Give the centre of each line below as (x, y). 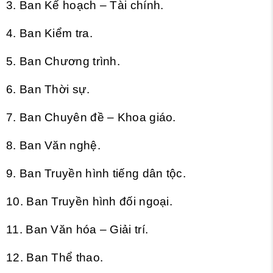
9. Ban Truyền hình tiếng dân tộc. (96, 173)
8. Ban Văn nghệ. (53, 145)
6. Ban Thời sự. (48, 89)
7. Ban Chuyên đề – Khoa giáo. (91, 117)
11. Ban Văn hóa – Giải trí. (77, 229)
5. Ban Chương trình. (63, 61)
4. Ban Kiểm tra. (49, 33)
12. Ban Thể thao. (55, 257)
